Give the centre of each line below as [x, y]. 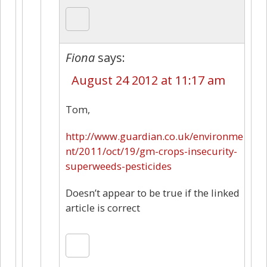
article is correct [103, 207]
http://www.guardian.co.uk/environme [154, 136]
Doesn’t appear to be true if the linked [153, 193]
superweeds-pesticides [119, 166]
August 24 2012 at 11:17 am [148, 80]
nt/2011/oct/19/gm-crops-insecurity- [151, 151]
